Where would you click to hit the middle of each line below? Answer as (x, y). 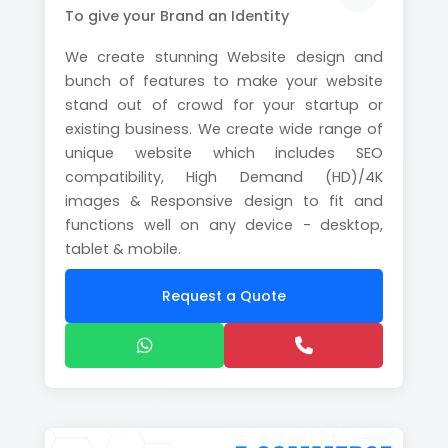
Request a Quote (224, 296)
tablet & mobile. (123, 249)
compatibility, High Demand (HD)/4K (224, 177)
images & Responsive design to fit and (224, 201)
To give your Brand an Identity (177, 16)
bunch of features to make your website (224, 81)
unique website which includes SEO (224, 153)
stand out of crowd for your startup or (224, 105)
